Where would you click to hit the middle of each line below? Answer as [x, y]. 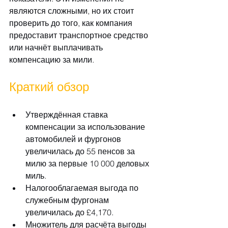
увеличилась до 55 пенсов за [81, 151]
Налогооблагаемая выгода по [83, 188]
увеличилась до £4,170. [69, 212]
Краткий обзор [49, 87]
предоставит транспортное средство [80, 35]
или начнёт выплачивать [57, 47]
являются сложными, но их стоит [73, 10]
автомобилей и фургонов [74, 139]
